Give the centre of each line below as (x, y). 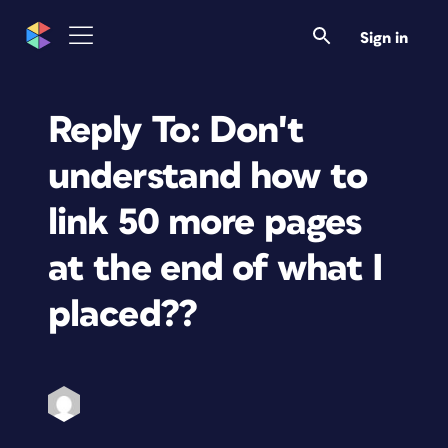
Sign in (384, 38)
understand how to (208, 176)
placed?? (122, 314)
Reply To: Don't (176, 130)
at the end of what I (216, 268)
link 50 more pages (205, 222)
